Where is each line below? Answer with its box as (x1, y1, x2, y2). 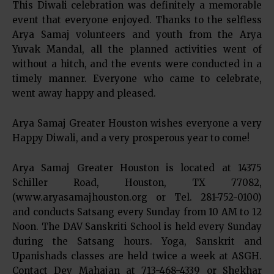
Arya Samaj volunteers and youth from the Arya (12, 29, 262, 40)
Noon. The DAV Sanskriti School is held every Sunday (12, 221, 262, 232)
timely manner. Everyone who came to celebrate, (12, 73, 262, 84)
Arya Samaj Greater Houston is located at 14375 (12, 162, 262, 174)
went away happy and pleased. (12, 87, 156, 99)
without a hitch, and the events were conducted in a (12, 58, 262, 70)
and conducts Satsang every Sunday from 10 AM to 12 (12, 206, 262, 218)
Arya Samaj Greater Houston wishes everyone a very (12, 117, 262, 129)
